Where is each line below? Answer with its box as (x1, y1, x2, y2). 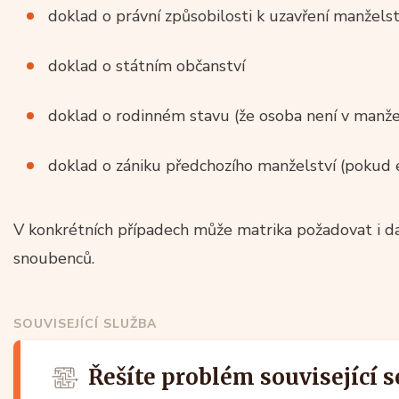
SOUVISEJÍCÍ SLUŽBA (13, 314, 157, 332)
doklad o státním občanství (48, 54, 245, 77)
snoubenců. (13, 247, 94, 269)
